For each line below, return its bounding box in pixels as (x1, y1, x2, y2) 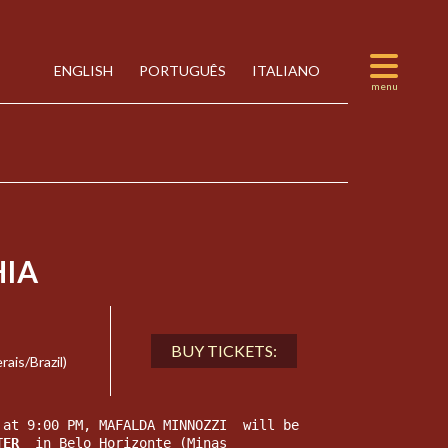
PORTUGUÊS (136, 62, 226, 79)
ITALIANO (249, 62, 320, 79)
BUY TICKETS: (171, 341, 278, 360)
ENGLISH (51, 62, 113, 79)
